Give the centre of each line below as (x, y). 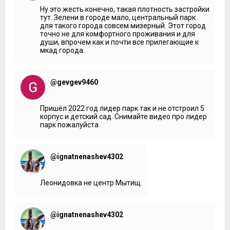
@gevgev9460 (74, 82)
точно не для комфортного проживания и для (118, 34)
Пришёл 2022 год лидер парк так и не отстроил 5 (122, 108)
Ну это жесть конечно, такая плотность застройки (125, 9)
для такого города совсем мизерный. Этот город (123, 25)
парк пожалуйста (69, 124)
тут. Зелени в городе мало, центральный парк (118, 17)
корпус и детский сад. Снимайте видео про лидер (123, 116)
